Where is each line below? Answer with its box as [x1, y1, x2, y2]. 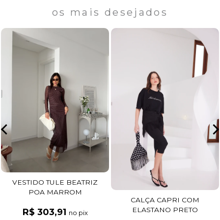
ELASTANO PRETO [132, 205, 198, 214]
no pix [68, 208, 88, 217]
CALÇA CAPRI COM [131, 195, 199, 204]
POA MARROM [28, 188, 82, 196]
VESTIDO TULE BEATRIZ [12, 178, 98, 186]
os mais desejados [52, 6, 168, 19]
